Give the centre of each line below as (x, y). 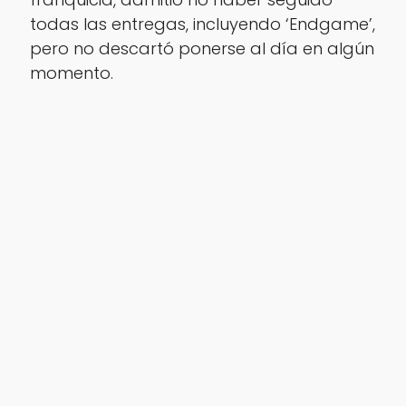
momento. (71, 73)
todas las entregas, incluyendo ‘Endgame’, (202, 24)
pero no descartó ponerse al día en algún (202, 49)
